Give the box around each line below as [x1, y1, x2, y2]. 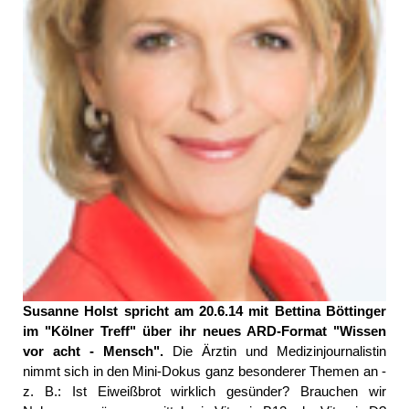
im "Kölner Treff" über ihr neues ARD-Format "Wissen [23, 322, 386, 339]
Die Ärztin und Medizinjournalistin [163, 342, 386, 359]
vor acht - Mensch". [23, 342, 163, 359]
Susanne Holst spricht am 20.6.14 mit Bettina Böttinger [23, 302, 386, 319]
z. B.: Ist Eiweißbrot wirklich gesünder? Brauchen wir [23, 383, 386, 399]
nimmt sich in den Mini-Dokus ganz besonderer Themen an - [23, 362, 386, 379]
